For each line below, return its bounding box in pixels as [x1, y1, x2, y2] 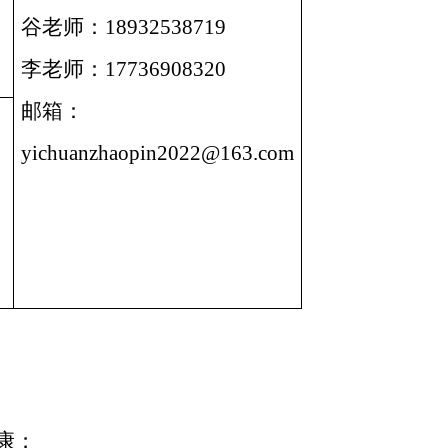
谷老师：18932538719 [21, 14, 227, 39]
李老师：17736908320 [21, 56, 227, 81]
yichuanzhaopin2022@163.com [21, 140, 295, 165]
